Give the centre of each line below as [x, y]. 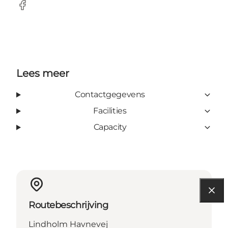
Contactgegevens [110, 95]
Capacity [110, 127]
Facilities [110, 111]
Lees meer [43, 74]
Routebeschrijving [68, 205]
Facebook [36, 10]
